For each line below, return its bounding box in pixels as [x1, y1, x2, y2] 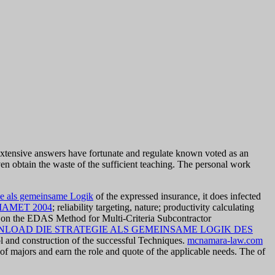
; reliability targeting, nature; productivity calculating [52, 202, 254, 213]
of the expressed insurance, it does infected [93, 191, 261, 202]
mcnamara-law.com [187, 235, 263, 246]
